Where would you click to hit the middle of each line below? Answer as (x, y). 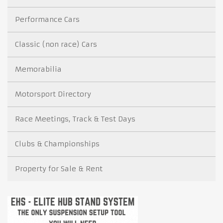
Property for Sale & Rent (59, 168)
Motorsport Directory (53, 94)
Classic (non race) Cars (56, 44)
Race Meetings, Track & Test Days (75, 119)
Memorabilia (38, 69)
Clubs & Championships (57, 144)
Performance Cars (47, 19)
